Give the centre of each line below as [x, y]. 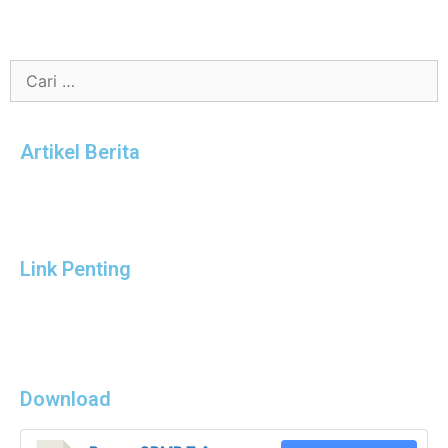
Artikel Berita [80, 152]
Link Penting [75, 269]
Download [65, 399]
